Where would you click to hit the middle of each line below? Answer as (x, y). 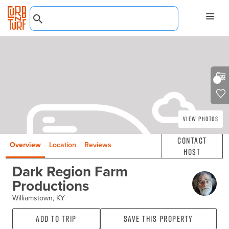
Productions (50, 186)
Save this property (158, 219)
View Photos (200, 119)
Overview (26, 145)
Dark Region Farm (70, 172)
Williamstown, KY (38, 198)
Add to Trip (56, 219)
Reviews (98, 145)
